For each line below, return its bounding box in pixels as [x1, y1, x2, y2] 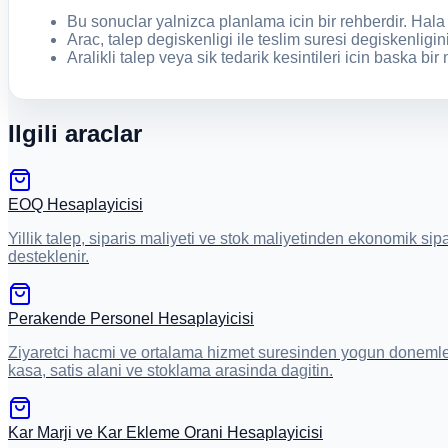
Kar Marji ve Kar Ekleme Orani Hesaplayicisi [8, 424, 323, 442]
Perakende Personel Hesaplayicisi [8, 310, 254, 328]
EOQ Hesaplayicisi [8, 196, 143, 214]
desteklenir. [8, 248, 89, 266]
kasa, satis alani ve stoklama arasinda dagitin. [8, 362, 333, 380]
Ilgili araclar [8, 120, 142, 148]
